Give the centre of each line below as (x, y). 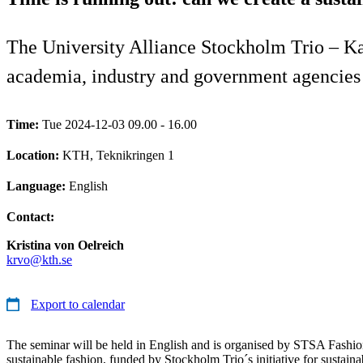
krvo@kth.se (39, 259)
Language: (38, 186)
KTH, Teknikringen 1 (118, 155)
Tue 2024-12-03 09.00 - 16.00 (120, 124)
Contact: (30, 216)
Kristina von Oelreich (65, 245)
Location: (34, 155)
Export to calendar (78, 304)
